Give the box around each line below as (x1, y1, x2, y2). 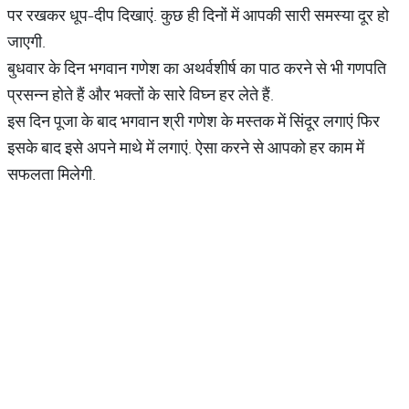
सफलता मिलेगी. (7, 163, 96, 184)
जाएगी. (7, 31, 46, 52)
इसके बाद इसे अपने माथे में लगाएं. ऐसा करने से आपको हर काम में (7, 137, 364, 158)
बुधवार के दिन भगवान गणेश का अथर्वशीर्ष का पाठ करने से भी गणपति (7, 58, 386, 79)
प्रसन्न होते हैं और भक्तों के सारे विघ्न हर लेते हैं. (7, 84, 274, 105)
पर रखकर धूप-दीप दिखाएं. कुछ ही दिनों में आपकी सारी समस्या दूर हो (7, 5, 389, 26)
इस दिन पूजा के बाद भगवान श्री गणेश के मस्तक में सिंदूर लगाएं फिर (7, 110, 380, 131)
